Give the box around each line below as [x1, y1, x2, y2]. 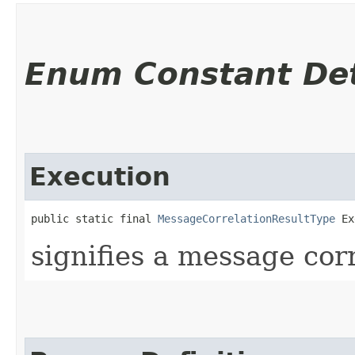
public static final [31, 212, 158, 225]
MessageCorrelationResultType [158, 212, 335, 225]
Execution [29, 162, 170, 191]
